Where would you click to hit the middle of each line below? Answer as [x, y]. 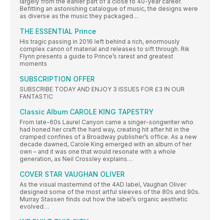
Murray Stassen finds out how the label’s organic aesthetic [104, 199]
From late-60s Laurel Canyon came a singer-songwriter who [107, 122]
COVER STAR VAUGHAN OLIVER [72, 174]
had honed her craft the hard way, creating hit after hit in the [105, 130]
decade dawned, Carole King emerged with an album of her [106, 144]
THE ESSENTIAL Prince [58, 31]
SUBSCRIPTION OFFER [57, 79]
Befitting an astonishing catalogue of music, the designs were [109, 9]
